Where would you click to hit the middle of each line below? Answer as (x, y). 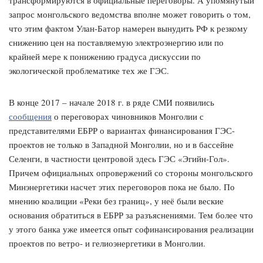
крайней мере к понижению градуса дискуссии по (105, 57)
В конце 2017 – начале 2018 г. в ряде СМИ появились (112, 102)
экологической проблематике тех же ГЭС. (89, 71)
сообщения (30, 117)
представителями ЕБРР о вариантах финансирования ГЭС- (122, 131)
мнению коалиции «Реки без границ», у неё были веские (116, 201)
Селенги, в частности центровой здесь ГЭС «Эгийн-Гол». (119, 159)
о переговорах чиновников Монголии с (128, 117)
